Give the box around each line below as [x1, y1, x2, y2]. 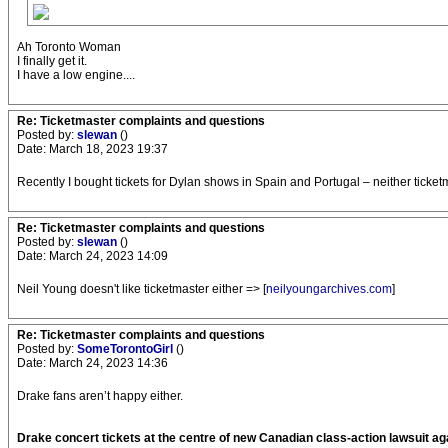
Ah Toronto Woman [17, 40, 121, 54]
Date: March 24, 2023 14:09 [17, 249, 168, 263]
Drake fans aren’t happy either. [17, 389, 183, 403]
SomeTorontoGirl [77, 342, 176, 356]
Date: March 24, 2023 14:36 [17, 356, 168, 370]
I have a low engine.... [17, 68, 135, 82]
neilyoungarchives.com [266, 282, 392, 296]
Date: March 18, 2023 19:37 [17, 142, 168, 156]
